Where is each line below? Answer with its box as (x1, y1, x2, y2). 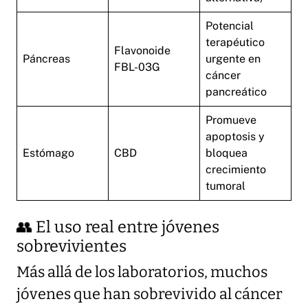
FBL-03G (114, 60, 160, 74)
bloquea (206, 146, 247, 160)
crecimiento (206, 163, 266, 177)
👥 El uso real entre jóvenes (16, 217, 219, 237)
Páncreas (23, 52, 70, 66)
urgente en (206, 52, 261, 66)
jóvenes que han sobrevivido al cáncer (16, 285, 283, 304)
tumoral (206, 179, 245, 193)
